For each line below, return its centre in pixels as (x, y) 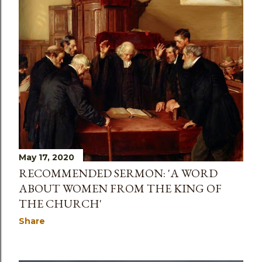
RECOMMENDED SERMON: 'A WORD (118, 173)
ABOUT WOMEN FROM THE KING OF (120, 188)
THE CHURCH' (60, 204)
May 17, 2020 (46, 157)
